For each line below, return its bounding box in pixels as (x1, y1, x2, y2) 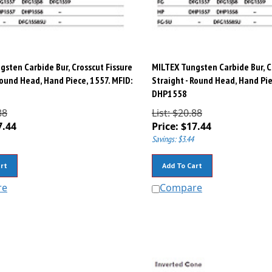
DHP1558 (151, 82, 187, 95)
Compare (159, 175, 202, 189)
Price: (151, 114, 178, 128)
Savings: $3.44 (151, 128, 194, 140)
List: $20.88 (151, 101, 202, 115)
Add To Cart (161, 155, 202, 165)
